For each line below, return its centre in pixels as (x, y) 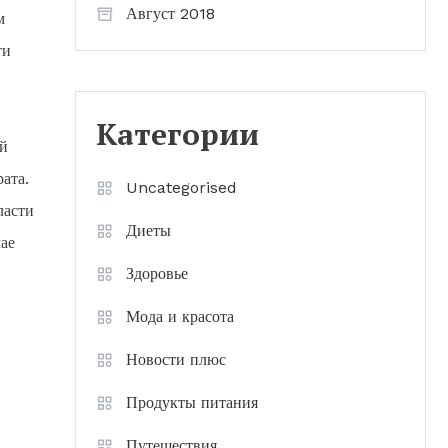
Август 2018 (170, 13)
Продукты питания (192, 402)
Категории (177, 134)
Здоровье (157, 273)
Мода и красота (180, 316)
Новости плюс (176, 359)
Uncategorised (181, 187)
